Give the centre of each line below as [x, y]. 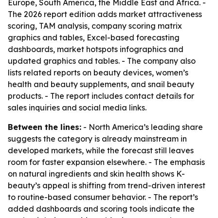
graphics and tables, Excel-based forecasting [94, 37]
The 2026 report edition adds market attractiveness [105, 14]
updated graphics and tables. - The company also [102, 61]
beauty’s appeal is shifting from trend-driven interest [107, 185]
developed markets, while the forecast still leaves [101, 150]
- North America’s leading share [142, 127]
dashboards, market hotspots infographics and [96, 49]
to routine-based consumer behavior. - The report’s [103, 197]
